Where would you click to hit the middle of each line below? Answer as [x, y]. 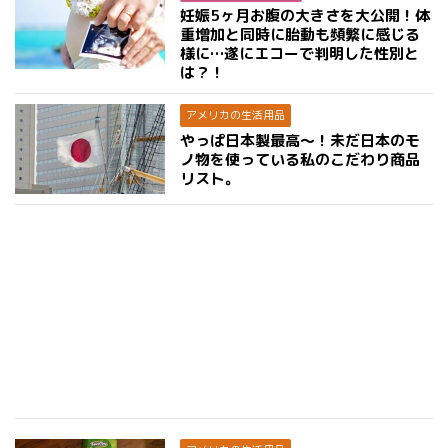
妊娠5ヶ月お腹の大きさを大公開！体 [305, 15]
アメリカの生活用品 [235, 115]
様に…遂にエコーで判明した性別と [299, 53]
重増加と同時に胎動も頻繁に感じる [300, 34]
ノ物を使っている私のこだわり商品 [300, 159]
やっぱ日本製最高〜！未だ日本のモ [300, 140]
